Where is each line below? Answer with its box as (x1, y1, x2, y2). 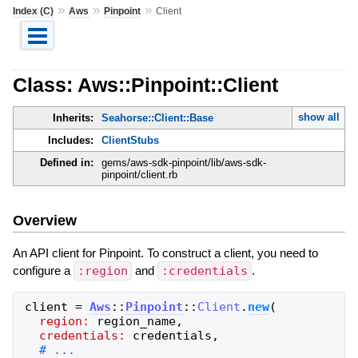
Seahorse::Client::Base (101, 112, 213, 125)
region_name (96, 313, 176, 328)
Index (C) (12, 5, 54, 17)
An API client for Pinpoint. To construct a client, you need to (12, 245, 318, 260)
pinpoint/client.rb (101, 169, 177, 181)
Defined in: (39, 157, 93, 169)
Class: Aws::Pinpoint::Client (12, 73, 278, 96)
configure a (12, 263, 74, 277)
